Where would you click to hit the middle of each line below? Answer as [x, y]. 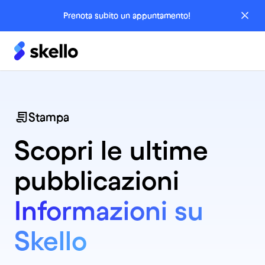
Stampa [49, 117]
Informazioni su [109, 210]
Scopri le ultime [111, 150]
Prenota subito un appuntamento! [127, 15]
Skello [51, 240]
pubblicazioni [97, 180]
